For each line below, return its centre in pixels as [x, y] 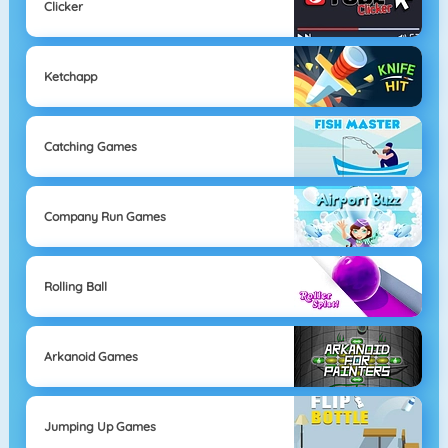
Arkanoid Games [90, 356]
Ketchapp [70, 76]
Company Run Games [104, 216]
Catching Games [90, 146]
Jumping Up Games [99, 426]
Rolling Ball [75, 286]
